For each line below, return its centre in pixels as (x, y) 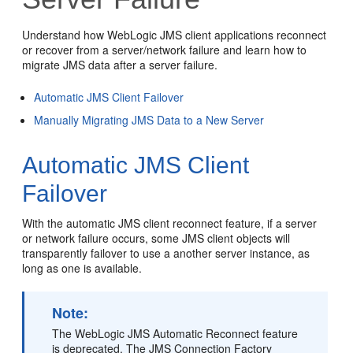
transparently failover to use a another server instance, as (166, 253)
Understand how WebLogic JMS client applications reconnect (175, 35)
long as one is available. (82, 268)
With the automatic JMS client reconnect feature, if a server (170, 223)
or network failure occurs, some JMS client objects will (156, 238)
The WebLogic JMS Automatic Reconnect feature (175, 333)
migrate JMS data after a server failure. (120, 65)
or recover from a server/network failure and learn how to (165, 50)
